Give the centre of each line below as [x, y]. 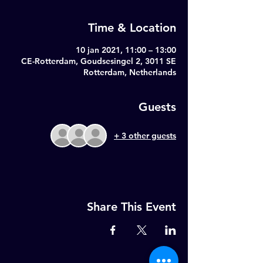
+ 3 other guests [145, 135]
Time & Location [132, 28]
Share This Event [131, 207]
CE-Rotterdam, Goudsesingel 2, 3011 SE [99, 61]
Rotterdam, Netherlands [130, 72]
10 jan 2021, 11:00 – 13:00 [126, 50]
